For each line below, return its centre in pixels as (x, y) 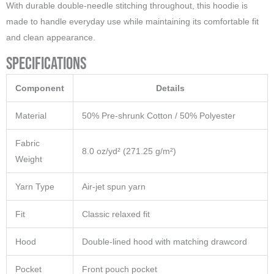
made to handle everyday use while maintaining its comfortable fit (132, 22)
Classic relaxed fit (116, 214)
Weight (29, 159)
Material (31, 116)
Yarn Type (35, 187)
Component (40, 88)
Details (170, 88)
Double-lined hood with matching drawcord (165, 242)
